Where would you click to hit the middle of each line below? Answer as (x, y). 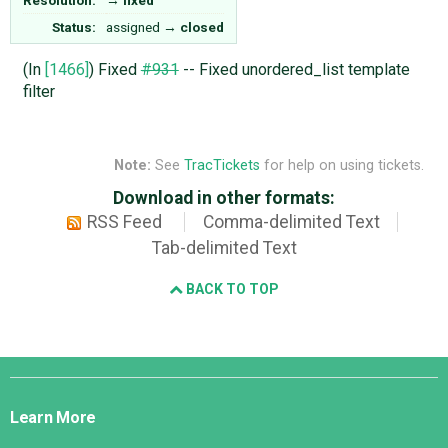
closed (202, 26)
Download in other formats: (224, 198)
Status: (74, 26)
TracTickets (221, 166)
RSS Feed (125, 222)
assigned (133, 26)
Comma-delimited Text (291, 222)
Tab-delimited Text (224, 248)
